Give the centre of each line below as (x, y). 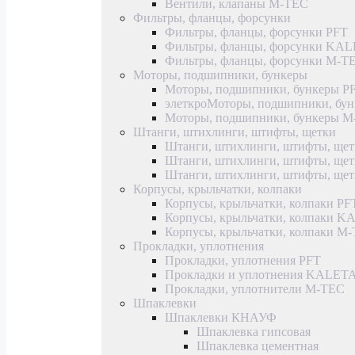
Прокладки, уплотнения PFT (243, 260)
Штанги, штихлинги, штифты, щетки (235, 132)
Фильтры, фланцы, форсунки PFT (256, 32)
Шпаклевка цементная (258, 345)
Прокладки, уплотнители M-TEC (255, 288)
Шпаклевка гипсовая (254, 331)
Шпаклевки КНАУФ (221, 317)
